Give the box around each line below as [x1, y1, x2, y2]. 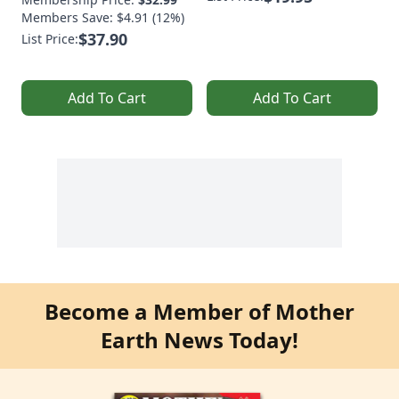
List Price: [21, 30, 78, 48]
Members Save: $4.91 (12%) [21, 9, 184, 27]
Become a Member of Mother [45, 297, 354, 327]
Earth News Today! [101, 325, 298, 355]
